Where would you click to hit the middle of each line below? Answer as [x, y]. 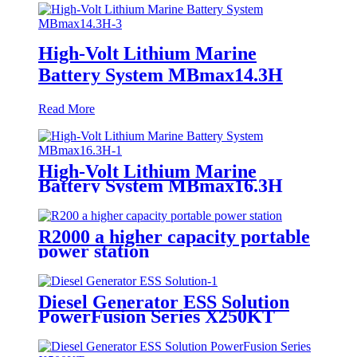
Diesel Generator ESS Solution [164, 302]
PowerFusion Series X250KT [157, 316]
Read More [67, 109]
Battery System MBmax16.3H [161, 186]
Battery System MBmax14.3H [161, 75]
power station [94, 251]
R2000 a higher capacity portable [174, 236]
